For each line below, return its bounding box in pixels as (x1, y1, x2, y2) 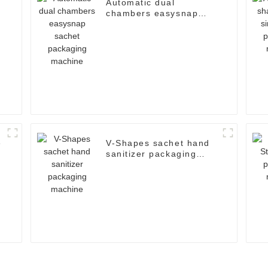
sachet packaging (106, 19, 187, 29)
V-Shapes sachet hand (106, 138, 210, 148)
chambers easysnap (106, 8, 199, 19)
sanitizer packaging (106, 149, 197, 159)
